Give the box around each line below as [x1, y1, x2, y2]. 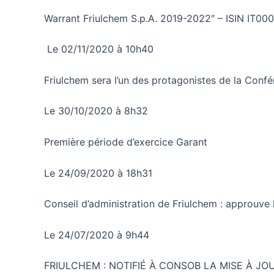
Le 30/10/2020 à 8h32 [44, 105, 148, 117]
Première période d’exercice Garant [44, 136, 207, 148]
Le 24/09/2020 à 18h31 [44, 166, 152, 179]
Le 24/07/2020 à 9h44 [44, 228, 149, 241]
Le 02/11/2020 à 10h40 [44, 43, 154, 56]
